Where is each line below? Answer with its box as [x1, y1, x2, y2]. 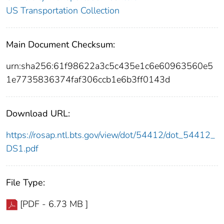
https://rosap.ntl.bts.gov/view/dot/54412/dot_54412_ [6, 129, 215, 141]
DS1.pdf [6, 142, 38, 155]
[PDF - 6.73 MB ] [20, 198, 88, 210]
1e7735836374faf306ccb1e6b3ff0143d [6, 73, 170, 86]
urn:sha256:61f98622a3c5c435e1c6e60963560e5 [6, 60, 213, 72]
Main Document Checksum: [6, 38, 115, 51]
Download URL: [6, 107, 70, 120]
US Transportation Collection [6, 4, 119, 17]
